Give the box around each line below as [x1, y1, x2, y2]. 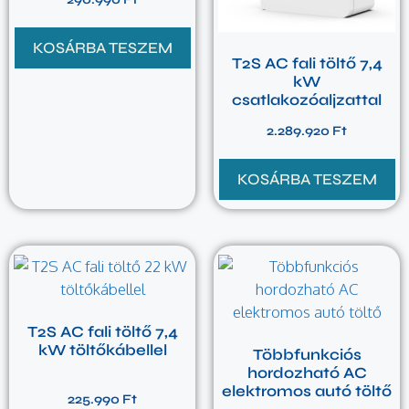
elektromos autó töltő [222, 382, 392, 402]
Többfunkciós [252, 345, 362, 365]
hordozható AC [246, 363, 367, 383]
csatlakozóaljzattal [232, 90, 382, 110]
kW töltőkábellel [37, 341, 167, 361]
